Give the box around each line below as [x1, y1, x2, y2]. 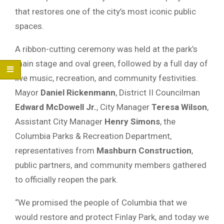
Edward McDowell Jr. [15, 101, 96, 112]
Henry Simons [104, 116, 160, 126]
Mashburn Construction [96, 145, 191, 155]
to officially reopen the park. [15, 174, 118, 184]
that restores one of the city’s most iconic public [15, 6, 196, 16]
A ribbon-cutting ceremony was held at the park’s [15, 43, 197, 54]
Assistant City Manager [15, 116, 104, 126]
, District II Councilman [115, 87, 200, 97]
